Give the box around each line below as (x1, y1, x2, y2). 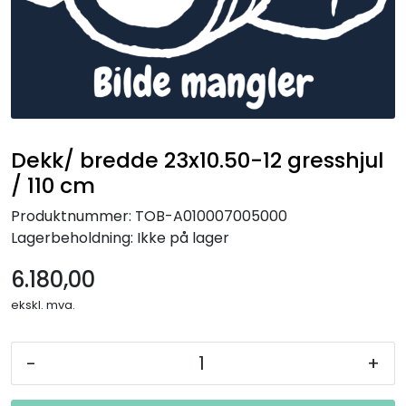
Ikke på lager (137, 227, 229, 248)
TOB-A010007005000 (135, 205, 287, 227)
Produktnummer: (11, 205, 131, 227)
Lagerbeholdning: (11, 227, 133, 248)
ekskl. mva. (11, 295, 75, 314)
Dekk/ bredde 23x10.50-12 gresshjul (11, 144, 383, 175)
